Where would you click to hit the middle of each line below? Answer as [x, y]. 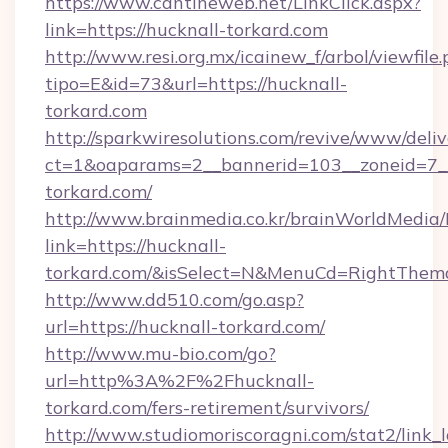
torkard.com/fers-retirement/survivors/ [207, 407]
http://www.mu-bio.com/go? [160, 353]
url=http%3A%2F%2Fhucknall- [179, 380]
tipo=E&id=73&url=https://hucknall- [196, 83]
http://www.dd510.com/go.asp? [174, 299]
